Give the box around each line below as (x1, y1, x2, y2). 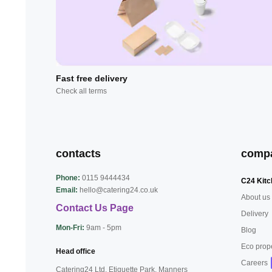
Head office (56, 247, 95, 256)
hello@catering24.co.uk (80, 186, 158, 195)
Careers (241, 259, 268, 268)
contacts (56, 148, 101, 160)
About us (241, 193, 270, 202)
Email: (56, 186, 78, 195)
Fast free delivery (56, 73, 127, 84)
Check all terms (56, 87, 107, 96)
